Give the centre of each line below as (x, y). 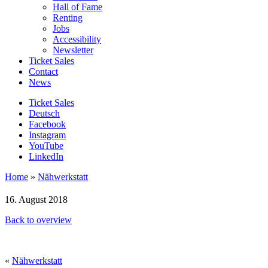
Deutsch (44, 113)
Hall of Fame (77, 7)
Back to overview (38, 220)
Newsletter (73, 50)
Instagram (47, 135)
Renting (68, 17)
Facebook (47, 124)
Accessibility (77, 39)
